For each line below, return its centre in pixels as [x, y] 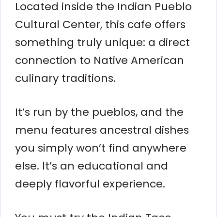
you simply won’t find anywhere [101, 148]
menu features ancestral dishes [102, 130]
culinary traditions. [65, 78]
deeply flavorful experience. [90, 184]
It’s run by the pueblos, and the [99, 112]
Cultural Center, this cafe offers [100, 24]
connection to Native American [100, 60]
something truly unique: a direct [102, 42]
